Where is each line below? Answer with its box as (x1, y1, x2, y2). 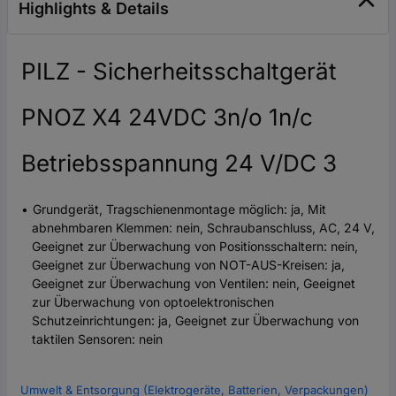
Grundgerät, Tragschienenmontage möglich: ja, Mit (33, 202, 326, 217)
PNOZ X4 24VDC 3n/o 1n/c (21, 103, 313, 132)
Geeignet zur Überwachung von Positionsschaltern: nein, (32, 239, 358, 255)
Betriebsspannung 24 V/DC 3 (21, 149, 337, 178)
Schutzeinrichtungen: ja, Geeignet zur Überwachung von (32, 313, 359, 329)
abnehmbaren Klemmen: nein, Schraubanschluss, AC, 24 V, (32, 220, 375, 236)
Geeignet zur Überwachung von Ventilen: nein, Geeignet (32, 276, 355, 292)
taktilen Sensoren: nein (32, 331, 163, 347)
